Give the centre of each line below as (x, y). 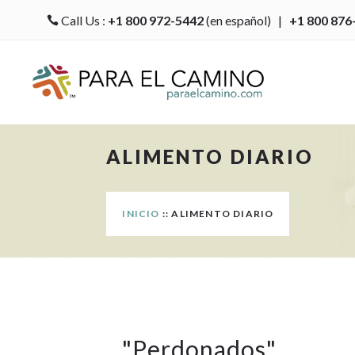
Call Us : (83, 20)
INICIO (141, 213)
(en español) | (246, 20)
